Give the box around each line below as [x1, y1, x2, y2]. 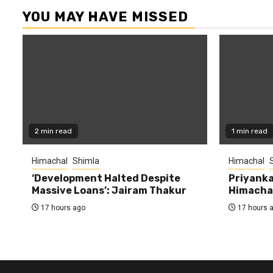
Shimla [73, 156, 99, 166]
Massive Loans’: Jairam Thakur [32, 185, 186, 196]
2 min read [35, 127, 72, 135]
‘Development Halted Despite [32, 172, 180, 184]
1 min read [231, 127, 268, 135]
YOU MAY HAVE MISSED [23, 9, 188, 25]
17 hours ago [39, 204, 85, 212]
